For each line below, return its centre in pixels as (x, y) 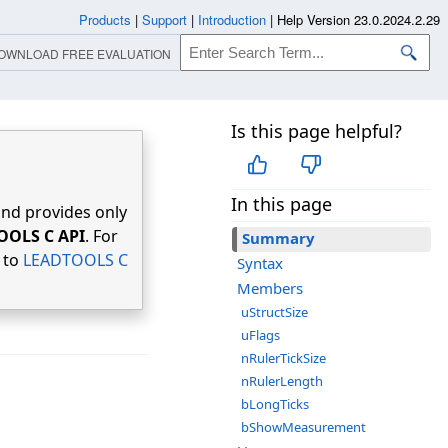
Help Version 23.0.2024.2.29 (358, 19)
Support (164, 19)
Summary (278, 238)
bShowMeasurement (303, 427)
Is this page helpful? (316, 131)
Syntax (260, 263)
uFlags (260, 335)
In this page (281, 204)
